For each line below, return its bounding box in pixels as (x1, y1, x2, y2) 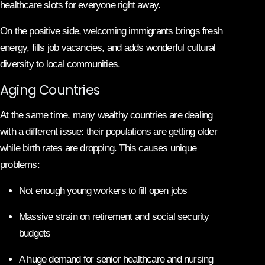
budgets (19, 227, 51, 239)
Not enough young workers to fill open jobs (19, 185, 188, 196)
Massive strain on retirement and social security (19, 211, 209, 222)
